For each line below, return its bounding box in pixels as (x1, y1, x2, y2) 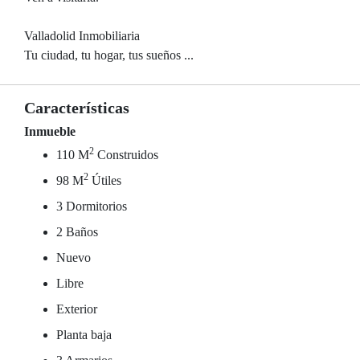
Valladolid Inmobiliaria (24, 29, 140, 43)
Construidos (94, 148, 158, 162)
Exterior (56, 302, 97, 316)
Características (24, 99, 129, 117)
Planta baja (56, 328, 112, 342)
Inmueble (24, 125, 76, 138)
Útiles (88, 174, 121, 187)
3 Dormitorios (56, 199, 127, 213)
